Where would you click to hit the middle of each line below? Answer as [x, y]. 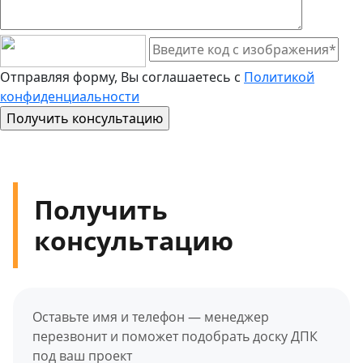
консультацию [134, 240]
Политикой [279, 77]
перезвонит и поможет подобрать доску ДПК [175, 336]
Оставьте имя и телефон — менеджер [151, 316]
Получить [101, 209]
